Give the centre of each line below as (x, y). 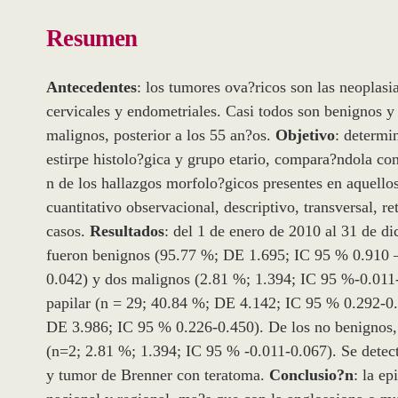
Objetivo (305, 135)
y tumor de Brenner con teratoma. (158, 375)
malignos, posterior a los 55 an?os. (161, 135)
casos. (68, 231)
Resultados (127, 231)
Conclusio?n (311, 375)
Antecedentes (92, 88)
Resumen (92, 38)
